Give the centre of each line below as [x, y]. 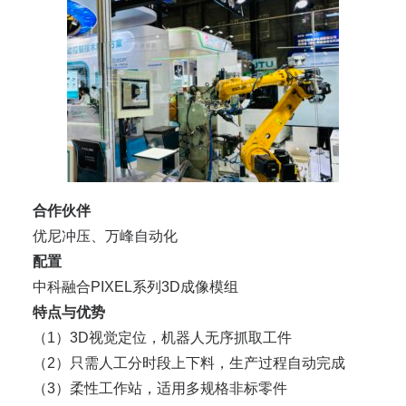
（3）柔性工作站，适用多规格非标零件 [160, 389]
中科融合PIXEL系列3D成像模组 [135, 287]
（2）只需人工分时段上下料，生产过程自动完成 [189, 363]
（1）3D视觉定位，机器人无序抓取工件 [162, 338]
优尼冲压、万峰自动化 [105, 237]
